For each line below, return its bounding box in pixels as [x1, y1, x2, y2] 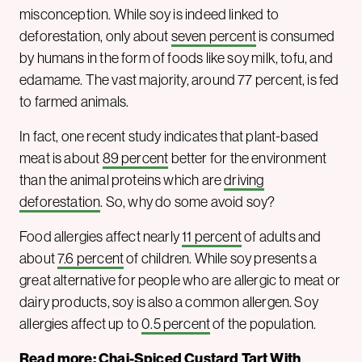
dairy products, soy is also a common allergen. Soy [19, 293, 318, 310]
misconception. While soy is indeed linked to [19, 6, 279, 23]
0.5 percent [141, 315, 211, 332]
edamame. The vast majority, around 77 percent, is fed [19, 71, 339, 88]
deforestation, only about [19, 27, 171, 44]
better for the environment [168, 149, 327, 166]
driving [224, 171, 264, 188]
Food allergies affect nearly [19, 228, 183, 245]
